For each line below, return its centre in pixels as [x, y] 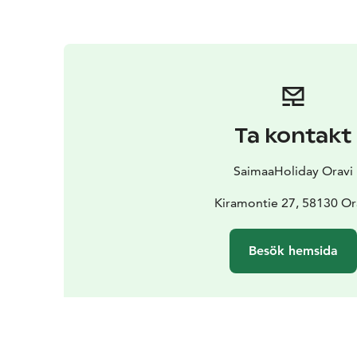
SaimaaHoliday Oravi [293, 171]
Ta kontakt [293, 135]
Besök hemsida [293, 250]
